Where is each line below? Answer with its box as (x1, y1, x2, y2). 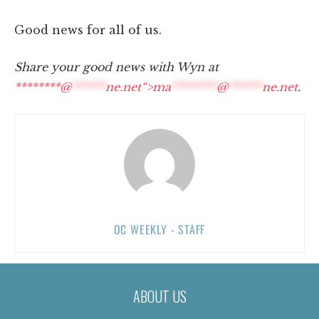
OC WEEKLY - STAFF (113, 220, 206, 238)
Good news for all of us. (14, 22, 162, 37)
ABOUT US (132, 285, 187, 307)
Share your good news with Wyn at (14, 59, 219, 74)
